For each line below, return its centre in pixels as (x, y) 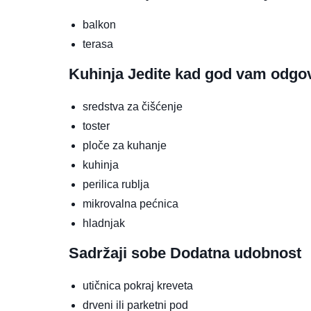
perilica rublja (116, 185)
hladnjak (104, 224)
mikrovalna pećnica (131, 204)
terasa (98, 44)
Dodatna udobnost (236, 253)
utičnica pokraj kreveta (138, 286)
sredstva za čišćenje (133, 107)
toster (96, 126)
